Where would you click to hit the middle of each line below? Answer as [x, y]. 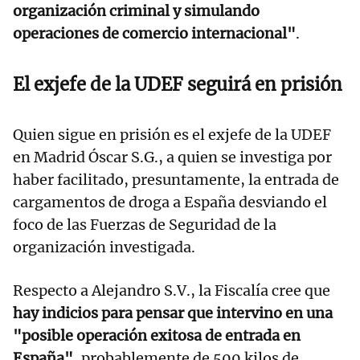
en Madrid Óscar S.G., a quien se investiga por [172, 157]
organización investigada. [104, 247]
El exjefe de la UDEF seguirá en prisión [178, 84]
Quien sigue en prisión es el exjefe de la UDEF [172, 134]
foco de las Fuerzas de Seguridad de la [145, 224]
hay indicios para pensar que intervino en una [173, 313]
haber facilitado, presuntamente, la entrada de [176, 179]
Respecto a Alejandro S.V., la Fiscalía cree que [172, 290]
